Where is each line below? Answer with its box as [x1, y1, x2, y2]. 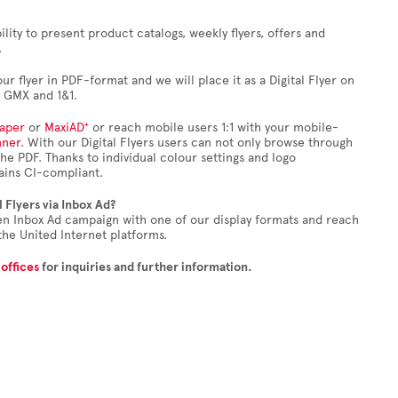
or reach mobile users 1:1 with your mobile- [89, 120, 338, 135]
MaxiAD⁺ [44, 120, 89, 135]
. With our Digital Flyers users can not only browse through [20, 135, 353, 150]
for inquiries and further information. [39, 259, 252, 275]
